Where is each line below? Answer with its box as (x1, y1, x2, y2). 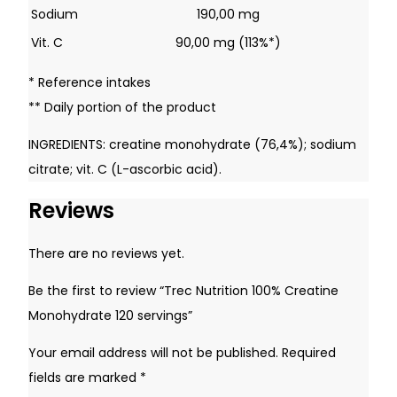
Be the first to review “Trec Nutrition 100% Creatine (28, 282, 339, 300)
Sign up (256, 136, 300, 152)
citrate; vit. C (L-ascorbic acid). (28, 160, 222, 178)
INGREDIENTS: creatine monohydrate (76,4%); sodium (28, 135, 356, 153)
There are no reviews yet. (28, 245, 184, 263)
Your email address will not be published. (28, 344, 278, 362)
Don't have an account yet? (97, 136, 257, 152)
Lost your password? (145, 82, 252, 97)
